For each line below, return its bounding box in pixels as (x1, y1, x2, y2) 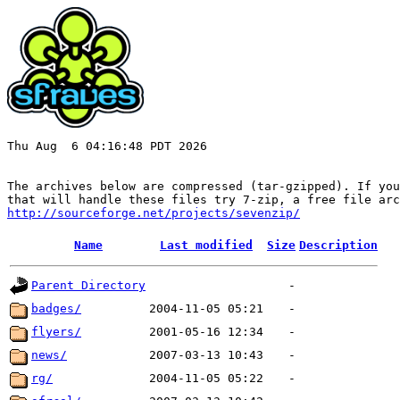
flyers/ (31, 325, 81, 338)
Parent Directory (31, 279, 146, 292)
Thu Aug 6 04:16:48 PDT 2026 (7, 139, 207, 153)
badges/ (31, 302, 81, 315)
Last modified (160, 238, 253, 252)
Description (299, 238, 378, 252)
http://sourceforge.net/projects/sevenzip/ (7, 206, 300, 220)
